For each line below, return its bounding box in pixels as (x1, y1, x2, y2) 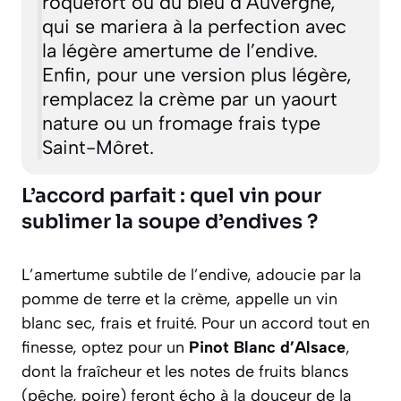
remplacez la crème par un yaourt (41, 86, 337, 110)
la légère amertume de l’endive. (41, 38, 318, 62)
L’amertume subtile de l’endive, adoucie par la (21, 265, 362, 286)
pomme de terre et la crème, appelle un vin (21, 289, 337, 310)
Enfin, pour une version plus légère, (41, 62, 352, 86)
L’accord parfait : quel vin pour (21, 183, 321, 209)
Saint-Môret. (41, 134, 154, 158)
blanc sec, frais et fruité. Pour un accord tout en (21, 313, 370, 334)
